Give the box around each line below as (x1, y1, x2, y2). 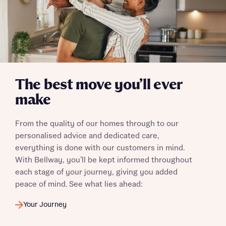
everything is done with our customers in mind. (15, 144, 185, 152)
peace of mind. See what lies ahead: (15, 180, 143, 189)
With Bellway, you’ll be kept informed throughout (15, 156, 192, 164)
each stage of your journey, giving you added (15, 168, 178, 177)
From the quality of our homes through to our (15, 120, 179, 128)
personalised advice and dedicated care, (15, 132, 159, 140)
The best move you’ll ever (15, 77, 182, 93)
